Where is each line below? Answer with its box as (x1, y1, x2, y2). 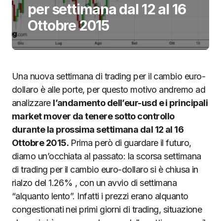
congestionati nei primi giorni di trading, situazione (12, 204, 202, 215)
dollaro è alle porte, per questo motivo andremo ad (12, 84, 205, 95)
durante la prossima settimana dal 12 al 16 (12, 124, 184, 135)
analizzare (12, 98, 53, 108)
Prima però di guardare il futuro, (68, 138, 191, 148)
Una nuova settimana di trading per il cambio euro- (12, 71, 205, 81)
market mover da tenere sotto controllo (12, 111, 175, 121)
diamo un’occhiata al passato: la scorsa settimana (12, 151, 201, 161)
